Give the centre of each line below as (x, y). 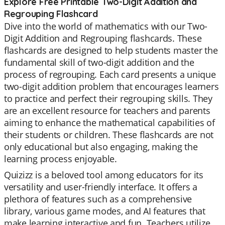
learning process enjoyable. (61, 159)
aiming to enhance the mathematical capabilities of (109, 123)
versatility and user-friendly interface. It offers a (101, 187)
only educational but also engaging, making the (101, 147)
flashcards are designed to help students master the (111, 50)
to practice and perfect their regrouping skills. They (108, 98)
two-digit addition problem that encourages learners (111, 86)
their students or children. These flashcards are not (109, 135)
